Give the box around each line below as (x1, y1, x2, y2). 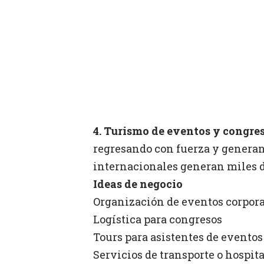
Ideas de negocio (93, 177, 183, 192)
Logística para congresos (93, 212, 222, 227)
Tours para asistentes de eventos (93, 230, 263, 245)
